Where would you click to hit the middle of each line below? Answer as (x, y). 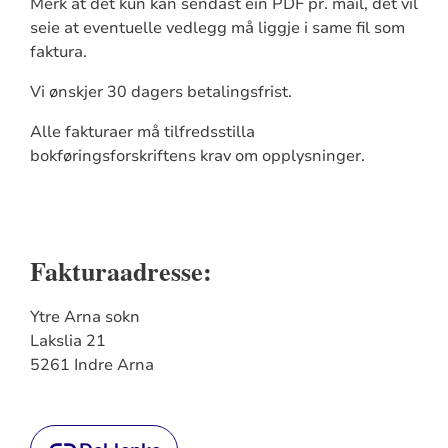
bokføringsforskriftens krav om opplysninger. (197, 156)
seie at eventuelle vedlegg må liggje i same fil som (217, 28)
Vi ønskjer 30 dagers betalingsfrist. (160, 92)
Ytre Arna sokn (84, 317)
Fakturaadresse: (120, 271)
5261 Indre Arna (91, 365)
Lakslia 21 (67, 341)
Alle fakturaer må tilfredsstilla (142, 132)
